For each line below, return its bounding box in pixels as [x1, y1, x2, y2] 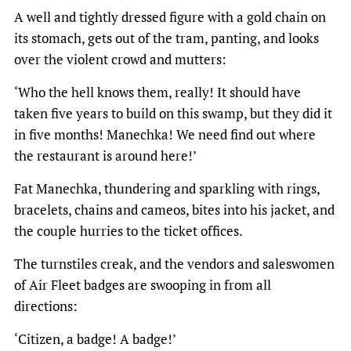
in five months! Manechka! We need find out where [14, 125, 316, 144]
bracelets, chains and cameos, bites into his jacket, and [14, 201, 335, 219]
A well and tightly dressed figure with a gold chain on [14, 8, 326, 27]
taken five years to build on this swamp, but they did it [14, 104, 332, 123]
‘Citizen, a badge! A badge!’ [14, 330, 176, 349]
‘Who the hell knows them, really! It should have [14, 83, 301, 102]
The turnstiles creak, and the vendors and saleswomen [14, 255, 335, 273]
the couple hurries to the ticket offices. [14, 222, 243, 241]
